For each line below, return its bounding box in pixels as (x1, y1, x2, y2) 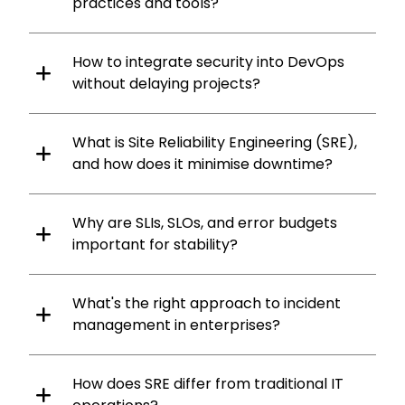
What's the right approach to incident (72, 292, 341, 314)
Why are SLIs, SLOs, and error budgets (72, 212, 337, 233)
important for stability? (72, 233, 238, 255)
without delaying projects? (72, 72, 260, 94)
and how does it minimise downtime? (72, 153, 333, 174)
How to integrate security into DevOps (72, 51, 344, 72)
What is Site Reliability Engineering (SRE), (72, 131, 357, 153)
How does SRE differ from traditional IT (72, 372, 344, 394)
